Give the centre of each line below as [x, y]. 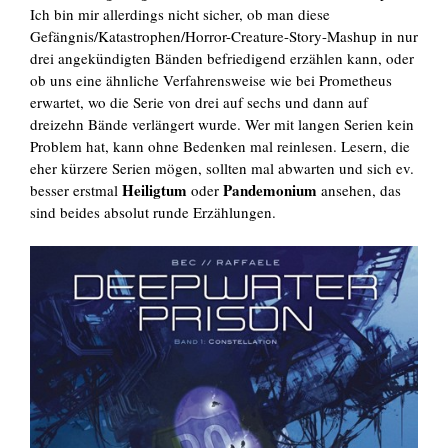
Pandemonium [272, 190]
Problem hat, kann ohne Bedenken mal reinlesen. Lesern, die [220, 146]
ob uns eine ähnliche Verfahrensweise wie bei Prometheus [211, 80]
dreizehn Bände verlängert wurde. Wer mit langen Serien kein [222, 124]
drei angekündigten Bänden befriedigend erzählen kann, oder [222, 58]
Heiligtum [156, 190]
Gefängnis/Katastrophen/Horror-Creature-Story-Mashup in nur [224, 36]
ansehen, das [361, 190]
